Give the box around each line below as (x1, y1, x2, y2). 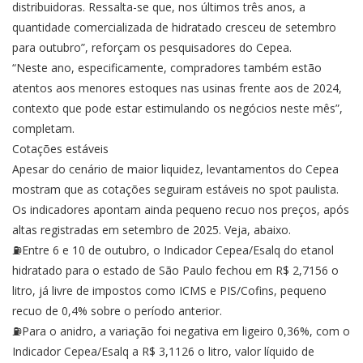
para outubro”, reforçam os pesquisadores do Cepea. (12, 40, 292, 56)
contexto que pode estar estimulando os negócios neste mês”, (12, 100, 343, 117)
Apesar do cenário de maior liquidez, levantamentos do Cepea (12, 161, 339, 177)
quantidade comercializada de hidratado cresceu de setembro (12, 19, 336, 36)
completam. (12, 121, 75, 137)
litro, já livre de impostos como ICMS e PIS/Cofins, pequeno (12, 283, 327, 299)
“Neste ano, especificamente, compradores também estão (12, 60, 322, 76)
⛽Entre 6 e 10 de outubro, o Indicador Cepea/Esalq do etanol (12, 242, 334, 258)
